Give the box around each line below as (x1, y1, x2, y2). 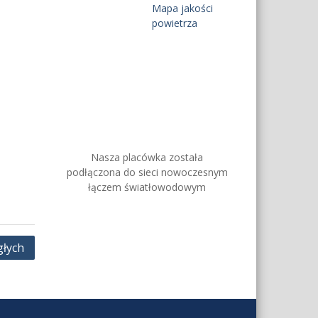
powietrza (152, 16, 198, 30)
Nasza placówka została (91, 150, 204, 164)
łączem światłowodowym (88, 180, 207, 194)
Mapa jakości (152, 1, 214, 15)
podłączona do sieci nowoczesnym (66, 165, 228, 179)
